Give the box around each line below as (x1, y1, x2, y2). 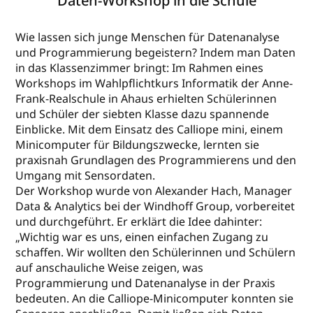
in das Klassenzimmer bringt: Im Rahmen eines (15, 59, 264, 75)
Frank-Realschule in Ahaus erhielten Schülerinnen (15, 90, 277, 106)
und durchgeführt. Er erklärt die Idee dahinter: (15, 213, 263, 229)
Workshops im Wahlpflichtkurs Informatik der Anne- (15, 75, 293, 91)
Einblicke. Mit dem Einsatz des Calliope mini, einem (15, 121, 284, 137)
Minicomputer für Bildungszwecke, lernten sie (15, 136, 260, 152)
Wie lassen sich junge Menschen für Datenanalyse (15, 29, 280, 45)
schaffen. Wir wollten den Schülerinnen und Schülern (15, 244, 296, 260)
